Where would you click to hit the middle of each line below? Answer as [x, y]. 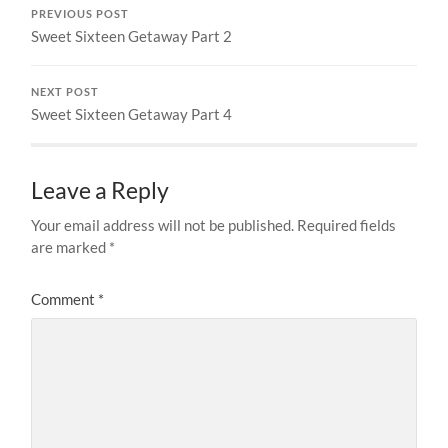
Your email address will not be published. [163, 225]
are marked [70, 247]
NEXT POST [65, 92]
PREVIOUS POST [80, 14]
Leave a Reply [100, 191]
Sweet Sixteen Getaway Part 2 [132, 36]
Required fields [347, 225]
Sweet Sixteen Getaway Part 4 [132, 114]
